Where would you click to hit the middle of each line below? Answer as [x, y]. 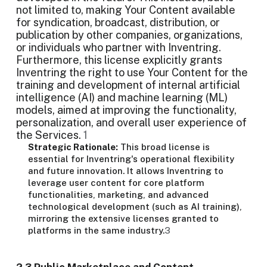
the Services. [50, 135]
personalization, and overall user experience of [131, 122]
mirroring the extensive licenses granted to [123, 218]
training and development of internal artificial [128, 85]
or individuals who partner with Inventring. [119, 47]
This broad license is [164, 147]
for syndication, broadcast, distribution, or [118, 22]
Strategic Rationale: [73, 147]
